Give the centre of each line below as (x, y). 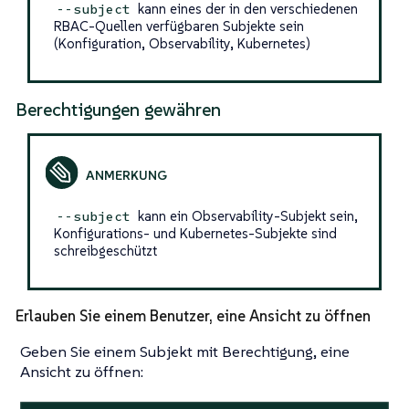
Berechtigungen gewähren (118, 110)
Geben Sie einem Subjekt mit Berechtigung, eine (185, 351)
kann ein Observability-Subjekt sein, (246, 215)
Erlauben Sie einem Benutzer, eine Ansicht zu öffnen (193, 315)
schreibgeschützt (105, 250)
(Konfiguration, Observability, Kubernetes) (182, 43)
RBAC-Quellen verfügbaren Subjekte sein (178, 26)
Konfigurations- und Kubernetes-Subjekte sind (195, 233)
